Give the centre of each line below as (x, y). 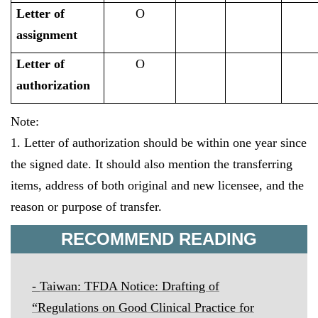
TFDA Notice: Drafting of (152, 286)
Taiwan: (62, 286)
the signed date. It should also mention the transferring (152, 164)
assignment (47, 35)
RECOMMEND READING (159, 239)
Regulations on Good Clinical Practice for (146, 307)
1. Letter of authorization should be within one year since (159, 143)
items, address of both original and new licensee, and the (157, 185)
